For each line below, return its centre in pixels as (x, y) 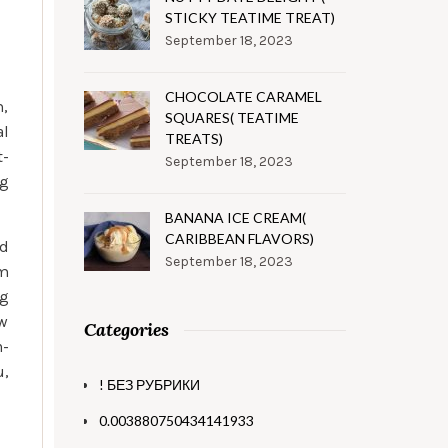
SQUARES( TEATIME (231, 117)
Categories (126, 329)
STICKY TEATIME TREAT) (249, 17)
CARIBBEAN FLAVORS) (239, 238)
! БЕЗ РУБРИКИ (149, 384)
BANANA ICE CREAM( (235, 217)
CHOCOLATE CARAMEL (243, 96)
